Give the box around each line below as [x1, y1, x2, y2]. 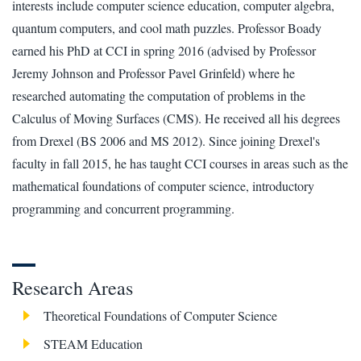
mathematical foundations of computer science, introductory [12, 176, 314, 194]
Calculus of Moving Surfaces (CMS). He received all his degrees [12, 109, 340, 127]
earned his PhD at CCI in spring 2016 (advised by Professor [12, 41, 316, 59]
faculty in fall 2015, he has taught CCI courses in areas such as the [12, 154, 348, 172]
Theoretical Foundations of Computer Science [44, 306, 277, 324]
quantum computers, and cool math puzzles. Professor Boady [12, 19, 322, 36]
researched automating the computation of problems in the [12, 86, 305, 104]
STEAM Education [44, 334, 143, 352]
